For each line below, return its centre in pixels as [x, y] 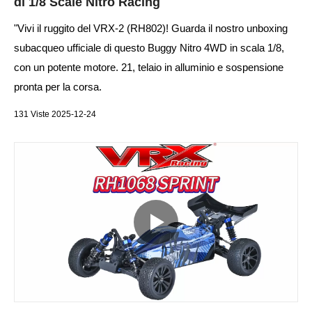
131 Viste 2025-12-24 [55, 114]
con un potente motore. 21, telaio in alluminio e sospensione [149, 67]
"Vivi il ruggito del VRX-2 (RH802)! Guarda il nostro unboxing [151, 28]
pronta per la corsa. [58, 86]
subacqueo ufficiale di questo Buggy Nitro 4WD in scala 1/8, [149, 47]
